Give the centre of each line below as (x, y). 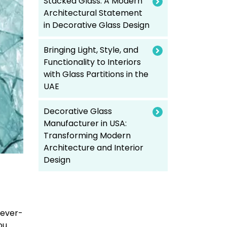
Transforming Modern (87, 136)
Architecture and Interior (93, 148)
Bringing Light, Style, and (91, 50)
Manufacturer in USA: (85, 123)
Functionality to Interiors (92, 62)
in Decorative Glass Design (97, 25)
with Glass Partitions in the (96, 74)
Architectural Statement (93, 13)
